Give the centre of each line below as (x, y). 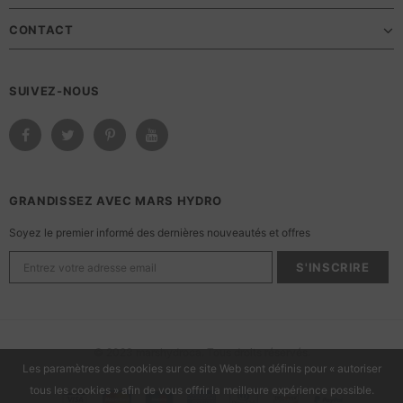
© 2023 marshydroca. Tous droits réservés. (201, 352)
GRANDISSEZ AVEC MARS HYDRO (116, 200)
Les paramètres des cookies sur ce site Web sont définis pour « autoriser (201, 368)
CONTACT (41, 29)
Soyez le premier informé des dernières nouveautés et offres (160, 232)
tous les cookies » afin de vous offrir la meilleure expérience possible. (201, 390)
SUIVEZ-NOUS (54, 90)
